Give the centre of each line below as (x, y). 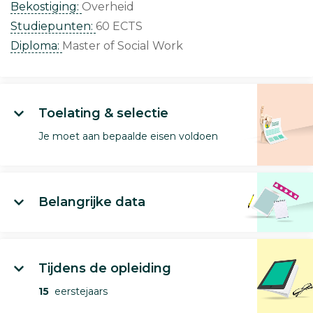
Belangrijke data (92, 202)
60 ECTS (119, 26)
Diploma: (36, 46)
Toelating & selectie (103, 113)
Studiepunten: (53, 26)
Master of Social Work (123, 46)
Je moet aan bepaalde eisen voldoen (128, 136)
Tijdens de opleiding (105, 268)
